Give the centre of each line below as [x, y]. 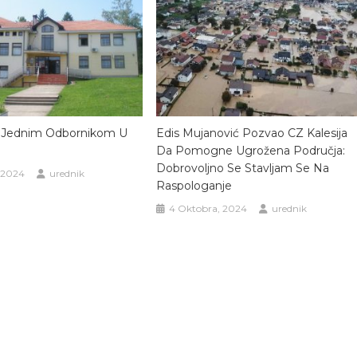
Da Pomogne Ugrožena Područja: [251, 151]
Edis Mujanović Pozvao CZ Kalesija [252, 133]
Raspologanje [194, 186]
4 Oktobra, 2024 [208, 209]
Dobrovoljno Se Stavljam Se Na [243, 169]
